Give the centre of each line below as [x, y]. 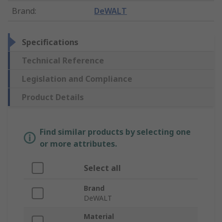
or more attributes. [78, 144]
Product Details [53, 97]
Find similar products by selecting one [115, 132]
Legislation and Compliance [77, 79]
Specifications [50, 42]
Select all [102, 168]
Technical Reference [63, 61]
